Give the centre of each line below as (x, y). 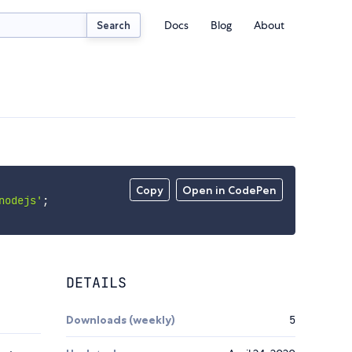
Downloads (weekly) (121, 320)
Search (114, 25)
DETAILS (96, 283)
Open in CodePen (230, 191)
